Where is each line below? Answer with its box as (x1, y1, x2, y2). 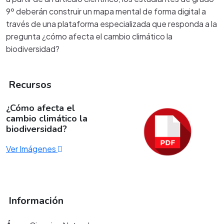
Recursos (6, 78, 51, 91)
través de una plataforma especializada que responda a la (6, 18, 217, 29)
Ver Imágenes (6, 143, 57, 154)
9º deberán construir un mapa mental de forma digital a (6, 6, 206, 16)
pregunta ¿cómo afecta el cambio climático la (6, 31, 172, 41)
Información (6, 194, 63, 207)
